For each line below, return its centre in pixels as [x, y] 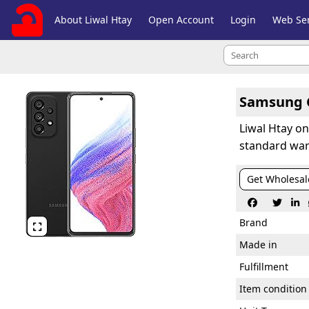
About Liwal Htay [93, 20]
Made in [258, 245]
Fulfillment [264, 267]
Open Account [181, 20]
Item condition [273, 289]
